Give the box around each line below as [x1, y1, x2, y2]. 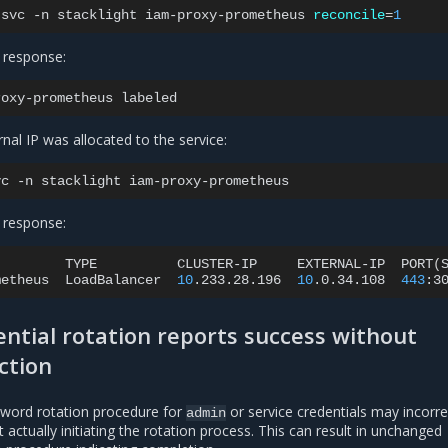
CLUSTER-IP [177, 256, 258, 273]
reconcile [313, 7, 386, 24]
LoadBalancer [65, 272, 162, 289]
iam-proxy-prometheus [145, 7, 306, 24]
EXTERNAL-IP [297, 256, 386, 273]
